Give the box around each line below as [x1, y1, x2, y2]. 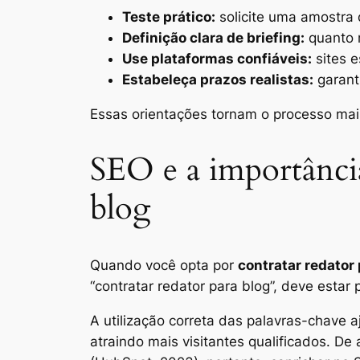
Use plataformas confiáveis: [122, 51, 312, 67]
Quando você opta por [90, 257, 238, 274]
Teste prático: [122, 9, 215, 26]
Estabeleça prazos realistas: [122, 72, 313, 88]
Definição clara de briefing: [122, 30, 305, 47]
